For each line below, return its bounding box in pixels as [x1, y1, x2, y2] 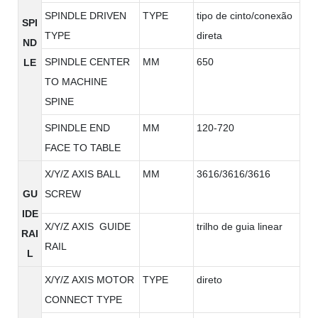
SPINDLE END [45, 121, 110, 133]
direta [197, 29, 222, 41]
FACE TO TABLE [45, 141, 121, 153]
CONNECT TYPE [45, 293, 122, 305]
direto [197, 273, 222, 285]
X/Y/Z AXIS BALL [45, 168, 121, 180]
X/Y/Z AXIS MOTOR [45, 273, 134, 285]
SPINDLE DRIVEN [45, 9, 126, 21]
